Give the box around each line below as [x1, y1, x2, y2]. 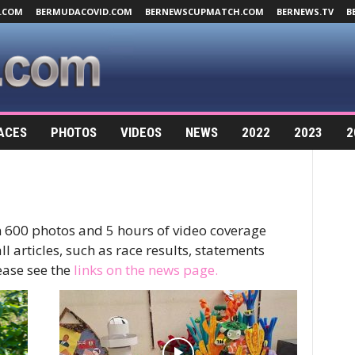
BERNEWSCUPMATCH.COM [144, 6, 264, 17]
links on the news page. [73, 261, 218, 280]
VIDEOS [120, 124, 162, 141]
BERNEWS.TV [276, 6, 334, 17]
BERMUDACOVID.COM [35, 6, 132, 17]
